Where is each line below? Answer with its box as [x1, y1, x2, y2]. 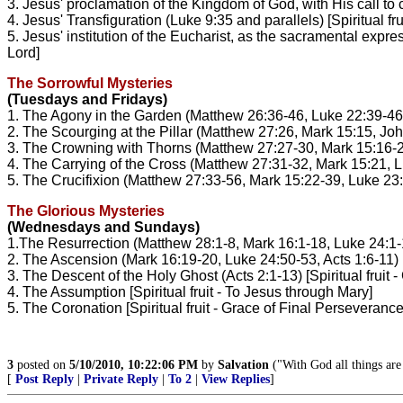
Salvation [218, 357, 269, 372]
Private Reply [84, 372, 158, 386]
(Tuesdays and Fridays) [7, 91, 167, 107]
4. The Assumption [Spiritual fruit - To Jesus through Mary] [7, 283, 372, 300]
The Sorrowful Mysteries [7, 75, 173, 91]
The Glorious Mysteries [7, 202, 165, 219]
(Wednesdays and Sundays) [7, 219, 200, 235]
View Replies [201, 372, 270, 386]
